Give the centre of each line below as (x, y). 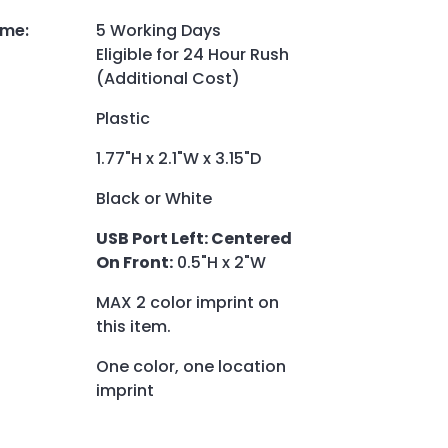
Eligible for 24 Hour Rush (192, 55)
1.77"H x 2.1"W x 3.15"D (178, 159)
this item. (133, 327)
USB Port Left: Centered (194, 239)
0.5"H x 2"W (219, 263)
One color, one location (191, 367)
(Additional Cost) (168, 79)
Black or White (154, 199)
